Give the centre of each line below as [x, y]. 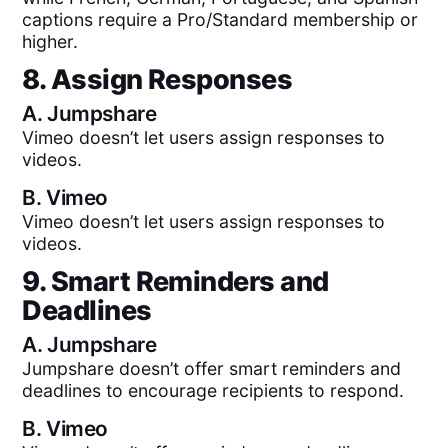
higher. [50, 41]
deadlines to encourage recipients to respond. [213, 391]
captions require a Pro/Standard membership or [220, 19]
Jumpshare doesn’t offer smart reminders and [212, 369]
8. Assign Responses [157, 80]
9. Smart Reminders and [175, 282]
